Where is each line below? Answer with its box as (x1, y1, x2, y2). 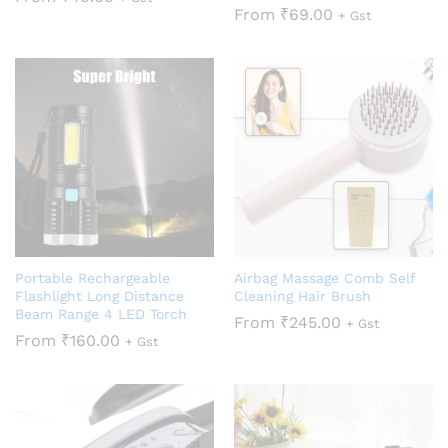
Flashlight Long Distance (15, 288, 184, 305)
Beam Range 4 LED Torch (15, 306, 187, 323)
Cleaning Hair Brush (234, 288, 371, 305)
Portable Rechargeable (15, 270, 170, 287)
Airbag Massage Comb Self (234, 270, 415, 287)
